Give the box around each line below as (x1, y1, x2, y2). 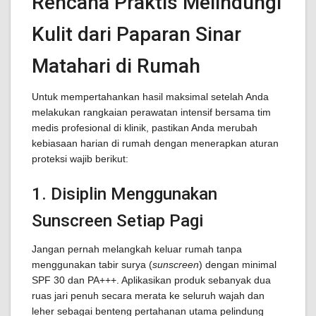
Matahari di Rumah (32, 54, 200, 78)
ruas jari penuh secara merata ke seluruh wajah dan (32, 290, 265, 301)
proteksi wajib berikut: (32, 153, 128, 164)
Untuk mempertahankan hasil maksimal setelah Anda (32, 91, 269, 102)
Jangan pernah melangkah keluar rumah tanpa (32, 243, 242, 255)
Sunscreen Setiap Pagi (32, 211, 203, 231)
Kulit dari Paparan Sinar (32, 23, 241, 46)
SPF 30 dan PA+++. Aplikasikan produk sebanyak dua (32, 274, 271, 286)
